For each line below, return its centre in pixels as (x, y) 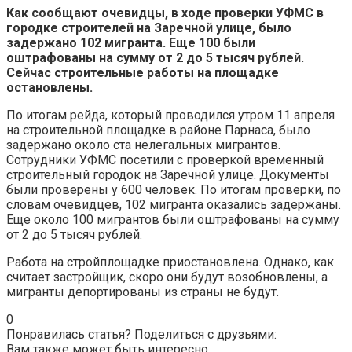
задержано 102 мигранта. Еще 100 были (131, 42)
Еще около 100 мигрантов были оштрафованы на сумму (173, 219)
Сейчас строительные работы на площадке (143, 72)
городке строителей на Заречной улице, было (149, 27)
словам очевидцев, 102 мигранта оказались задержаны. (174, 204)
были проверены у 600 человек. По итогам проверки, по (174, 189)
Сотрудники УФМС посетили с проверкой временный (165, 159)
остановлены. (51, 87)
